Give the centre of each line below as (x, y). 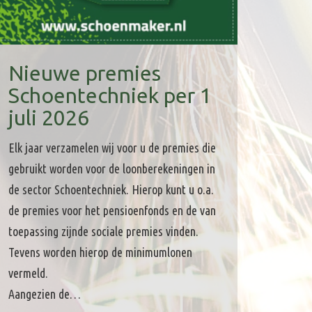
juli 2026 (48, 118)
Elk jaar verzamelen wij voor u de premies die (112, 148)
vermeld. (28, 273)
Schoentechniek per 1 (110, 96)
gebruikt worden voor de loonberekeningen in (111, 169)
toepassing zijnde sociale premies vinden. (103, 232)
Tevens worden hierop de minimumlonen (100, 252)
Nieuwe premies (84, 73)
